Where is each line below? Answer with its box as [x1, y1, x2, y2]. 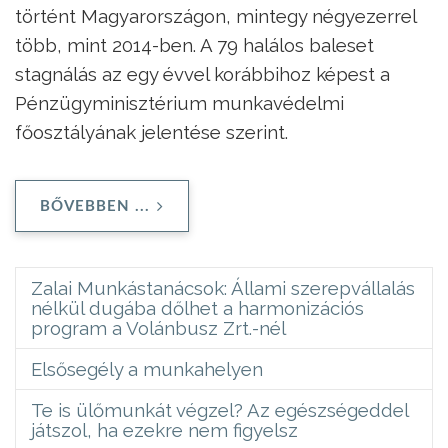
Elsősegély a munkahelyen [31, 357, 263, 380]
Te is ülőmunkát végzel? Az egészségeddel [31, 398, 409, 421]
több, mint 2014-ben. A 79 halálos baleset [15, 33, 374, 56]
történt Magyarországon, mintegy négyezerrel [15, 4, 416, 27]
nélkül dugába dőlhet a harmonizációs [31, 296, 364, 319]
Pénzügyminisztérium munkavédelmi [15, 91, 344, 114]
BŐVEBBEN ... [40, 198, 150, 214]
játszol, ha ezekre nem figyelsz [31, 418, 298, 441]
